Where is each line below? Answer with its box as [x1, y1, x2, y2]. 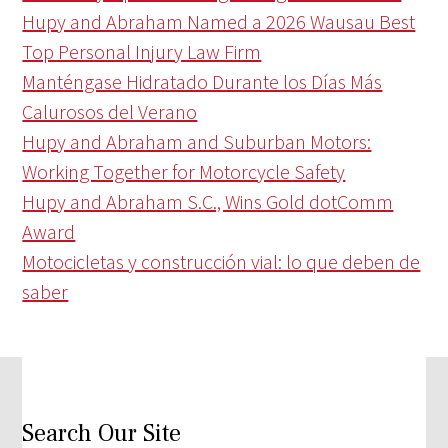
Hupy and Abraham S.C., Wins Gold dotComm [22, 189, 394, 215]
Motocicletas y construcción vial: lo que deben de [22, 249, 421, 275]
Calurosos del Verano [22, 99, 198, 125]
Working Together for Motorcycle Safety [22, 159, 346, 185]
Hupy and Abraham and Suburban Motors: [22, 129, 372, 155]
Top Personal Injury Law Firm [22, 39, 262, 65]
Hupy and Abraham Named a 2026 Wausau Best [22, 9, 416, 35]
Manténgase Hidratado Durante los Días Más [22, 69, 383, 95]
